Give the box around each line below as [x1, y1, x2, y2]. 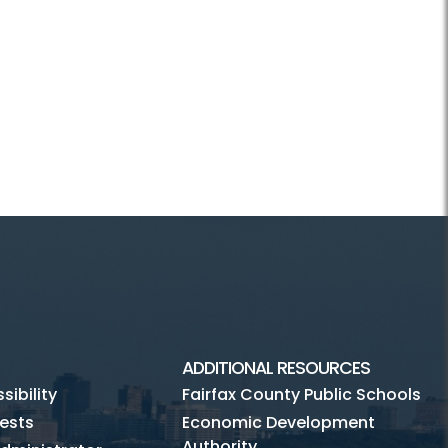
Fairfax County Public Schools [182, 383, 421, 406]
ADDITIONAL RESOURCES [182, 356, 370, 380]
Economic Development [182, 411, 375, 434]
